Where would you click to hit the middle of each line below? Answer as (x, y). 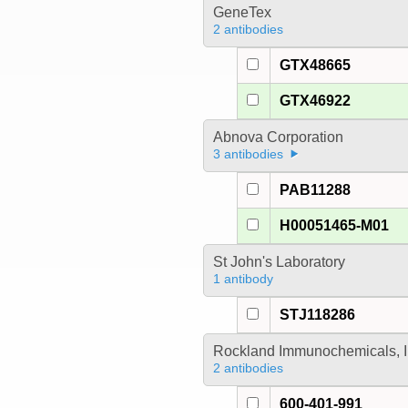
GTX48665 (316, 66)
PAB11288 (316, 190)
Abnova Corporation (278, 138)
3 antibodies (248, 154)
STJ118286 (318, 315)
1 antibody (243, 279)
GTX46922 (316, 101)
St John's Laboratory (279, 262)
